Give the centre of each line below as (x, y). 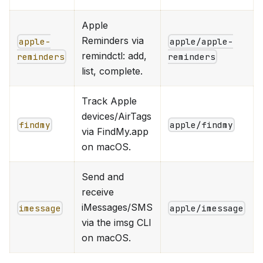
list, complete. (112, 71)
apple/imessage (207, 208)
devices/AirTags (117, 116)
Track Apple (109, 101)
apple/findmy (202, 124)
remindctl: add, (114, 55)
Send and (103, 176)
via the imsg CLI (117, 222)
